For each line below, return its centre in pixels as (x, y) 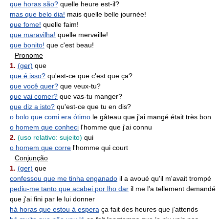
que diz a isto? (32, 107)
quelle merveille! (82, 35)
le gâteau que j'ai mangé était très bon (151, 117)
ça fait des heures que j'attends (149, 209)
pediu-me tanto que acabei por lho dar (69, 189)
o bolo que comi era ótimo (50, 117)
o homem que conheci (44, 127)
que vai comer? (34, 96)
